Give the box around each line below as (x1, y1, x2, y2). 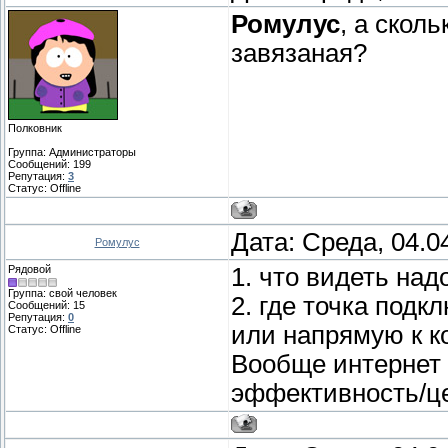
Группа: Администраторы (8, 146, 136, 159)
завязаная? (231, 39, 367, 68)
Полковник (8, 122, 62, 135)
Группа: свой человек (8, 287, 117, 300)
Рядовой (8, 263, 51, 276)
